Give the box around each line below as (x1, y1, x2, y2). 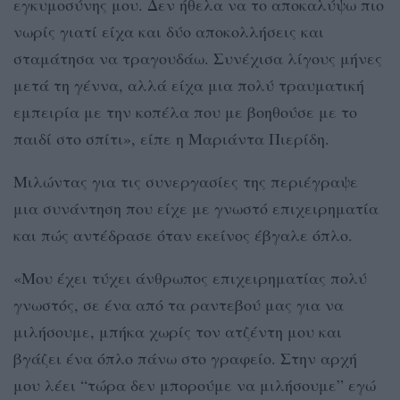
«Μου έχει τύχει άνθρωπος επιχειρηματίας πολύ (13, 266, 367, 288)
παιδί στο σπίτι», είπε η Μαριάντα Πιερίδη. (13, 127, 329, 149)
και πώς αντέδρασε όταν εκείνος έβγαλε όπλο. (13, 223, 353, 246)
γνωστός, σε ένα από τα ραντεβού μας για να (13, 293, 344, 315)
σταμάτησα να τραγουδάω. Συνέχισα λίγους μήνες (13, 46, 382, 69)
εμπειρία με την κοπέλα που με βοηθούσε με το (13, 100, 357, 122)
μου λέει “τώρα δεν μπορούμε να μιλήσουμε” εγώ (13, 373, 376, 396)
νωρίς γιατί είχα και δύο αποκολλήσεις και (13, 20, 324, 42)
